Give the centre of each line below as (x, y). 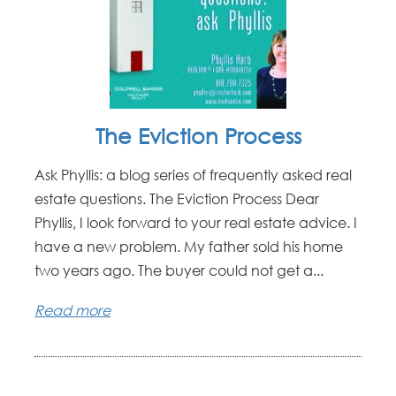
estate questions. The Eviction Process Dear (177, 198)
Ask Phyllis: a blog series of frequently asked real (194, 175)
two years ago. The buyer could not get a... (179, 270)
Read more (73, 310)
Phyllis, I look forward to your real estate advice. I (196, 222)
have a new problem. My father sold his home (189, 246)
